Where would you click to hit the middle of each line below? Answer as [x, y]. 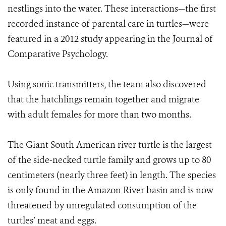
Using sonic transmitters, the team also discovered [107, 84]
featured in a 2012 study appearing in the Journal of [110, 39]
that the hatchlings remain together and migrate [103, 99]
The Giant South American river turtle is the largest [110, 145]
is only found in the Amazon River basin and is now [110, 190]
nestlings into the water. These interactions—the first [112, 9]
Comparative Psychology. [58, 54]
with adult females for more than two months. [99, 115]
